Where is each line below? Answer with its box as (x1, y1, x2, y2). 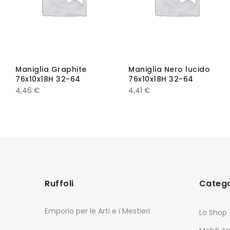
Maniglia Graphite (15, 64, 87, 74)
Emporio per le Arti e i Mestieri (45, 205, 150, 216)
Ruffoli (45, 177, 74, 189)
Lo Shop (199, 207, 227, 218)
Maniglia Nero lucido (128, 64, 210, 74)
